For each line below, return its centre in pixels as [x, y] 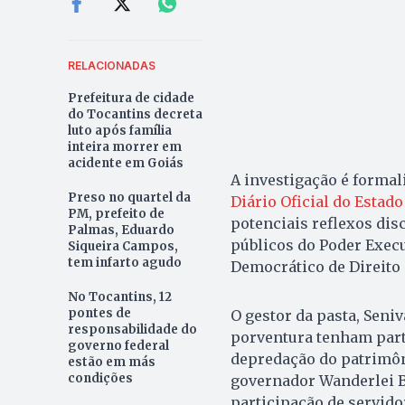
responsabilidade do [132, 329]
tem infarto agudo [124, 262]
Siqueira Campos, [122, 246]
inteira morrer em [124, 146]
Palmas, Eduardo [121, 230]
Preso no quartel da [129, 197]
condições [100, 378]
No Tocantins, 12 [119, 297]
